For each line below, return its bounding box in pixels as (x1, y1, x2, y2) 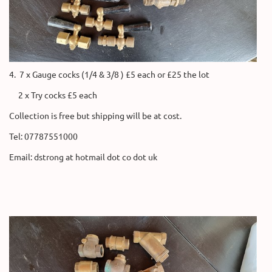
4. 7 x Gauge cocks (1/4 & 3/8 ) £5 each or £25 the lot (9, 68, 209, 80)
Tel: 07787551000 (9, 130, 78, 141)
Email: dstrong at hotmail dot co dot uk (9, 151, 157, 162)
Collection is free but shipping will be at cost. (9, 109, 182, 121)
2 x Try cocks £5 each (9, 89, 97, 100)
